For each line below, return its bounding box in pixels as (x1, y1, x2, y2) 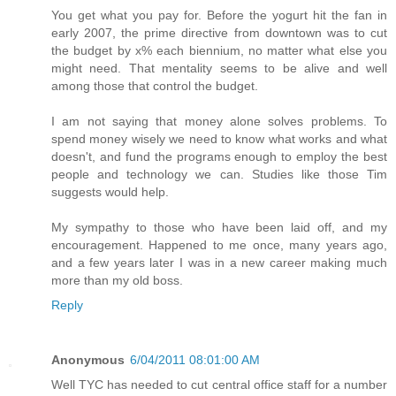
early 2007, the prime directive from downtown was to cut (51, 26, 387, 41)
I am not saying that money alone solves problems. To (51, 114, 387, 129)
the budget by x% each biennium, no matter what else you (51, 43, 387, 58)
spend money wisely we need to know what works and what (51, 132, 387, 147)
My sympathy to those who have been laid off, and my (51, 220, 387, 235)
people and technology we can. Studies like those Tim (51, 167, 387, 182)
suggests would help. (51, 185, 169, 200)
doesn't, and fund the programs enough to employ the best (51, 149, 387, 164)
